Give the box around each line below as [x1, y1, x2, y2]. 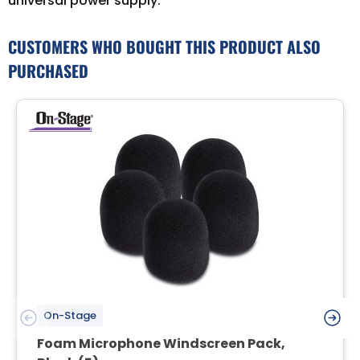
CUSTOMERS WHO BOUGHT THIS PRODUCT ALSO [8, 35, 321, 59]
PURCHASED [8, 59, 88, 84]
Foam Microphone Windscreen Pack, [37, 334, 285, 354]
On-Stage [43, 308, 96, 324]
